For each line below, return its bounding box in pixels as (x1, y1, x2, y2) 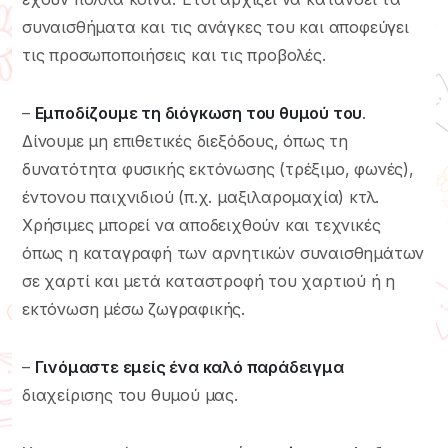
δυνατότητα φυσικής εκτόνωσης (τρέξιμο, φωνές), (22, 158, 414, 179)
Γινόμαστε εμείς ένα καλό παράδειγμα (34, 356, 344, 377)
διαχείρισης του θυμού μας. (22, 384, 238, 405)
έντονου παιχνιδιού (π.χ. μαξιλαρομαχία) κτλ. (22, 186, 380, 207)
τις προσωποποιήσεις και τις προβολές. (22, 44, 326, 65)
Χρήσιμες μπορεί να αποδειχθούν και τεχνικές (22, 214, 381, 235)
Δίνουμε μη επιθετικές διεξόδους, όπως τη (22, 130, 348, 151)
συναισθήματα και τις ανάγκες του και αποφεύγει (22, 16, 409, 37)
